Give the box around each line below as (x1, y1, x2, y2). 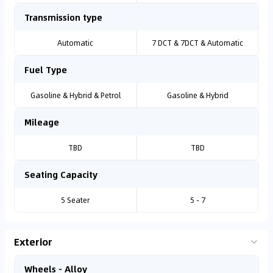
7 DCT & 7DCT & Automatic (152, 37, 244, 48)
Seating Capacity (24, 168, 97, 181)
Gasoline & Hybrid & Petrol (30, 90, 121, 101)
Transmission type (24, 10, 102, 24)
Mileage (24, 115, 59, 129)
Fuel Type (24, 63, 67, 76)
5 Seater (61, 194, 90, 205)
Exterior (14, 234, 52, 249)
